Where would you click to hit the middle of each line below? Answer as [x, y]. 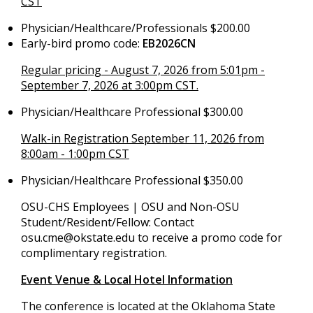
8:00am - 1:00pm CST [75, 153]
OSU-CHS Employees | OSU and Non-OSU [130, 206]
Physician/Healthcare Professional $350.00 [132, 180]
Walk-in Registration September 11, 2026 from [143, 138]
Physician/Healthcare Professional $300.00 [132, 111]
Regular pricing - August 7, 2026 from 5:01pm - [143, 70]
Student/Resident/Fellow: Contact [108, 222]
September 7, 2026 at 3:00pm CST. [110, 85]
